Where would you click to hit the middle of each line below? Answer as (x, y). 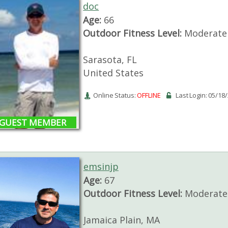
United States (113, 73)
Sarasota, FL (110, 60)
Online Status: (115, 95)
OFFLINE (149, 95)
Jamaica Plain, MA (121, 220)
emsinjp (101, 167)
